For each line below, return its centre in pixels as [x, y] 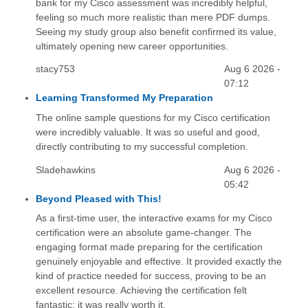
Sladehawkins [65, 169]
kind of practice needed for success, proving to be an [151, 275]
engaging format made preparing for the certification [149, 246]
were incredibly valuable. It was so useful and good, [147, 132]
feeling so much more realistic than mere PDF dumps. [153, 17]
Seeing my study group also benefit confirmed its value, [156, 31]
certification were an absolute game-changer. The [143, 232]
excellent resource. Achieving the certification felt [141, 290]
